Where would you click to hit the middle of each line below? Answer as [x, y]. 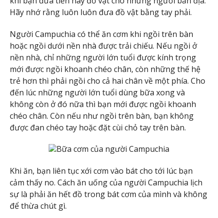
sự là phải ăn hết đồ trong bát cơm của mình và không [109, 194]
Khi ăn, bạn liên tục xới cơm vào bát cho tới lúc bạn [101, 171]
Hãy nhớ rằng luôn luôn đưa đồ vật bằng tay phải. [101, 12]
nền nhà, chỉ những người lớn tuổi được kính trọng [103, 57]
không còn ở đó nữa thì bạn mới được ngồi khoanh [103, 104]
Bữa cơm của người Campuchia [113, 149]
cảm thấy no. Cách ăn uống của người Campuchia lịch [106, 183]
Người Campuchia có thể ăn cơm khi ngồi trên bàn [101, 34]
